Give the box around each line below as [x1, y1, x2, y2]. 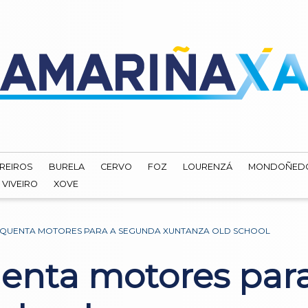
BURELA [49, 162, 85, 173]
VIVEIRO [1, 178, 38, 189]
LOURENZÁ [183, 162, 233, 173]
